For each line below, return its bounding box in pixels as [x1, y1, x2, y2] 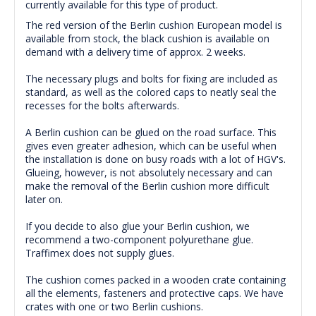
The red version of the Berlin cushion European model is [25, 18, 282, 32]
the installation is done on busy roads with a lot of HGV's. [25, 152, 286, 166]
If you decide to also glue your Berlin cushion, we [25, 219, 250, 233]
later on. [25, 193, 63, 207]
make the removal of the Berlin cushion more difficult [25, 179, 269, 193]
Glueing [25, 166, 59, 180]
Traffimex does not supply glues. [25, 246, 174, 260]
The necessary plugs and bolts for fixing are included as [25, 72, 278, 86]
